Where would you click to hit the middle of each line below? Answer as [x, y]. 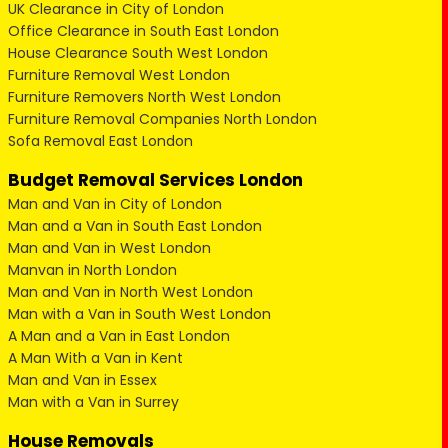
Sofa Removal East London [100, 141]
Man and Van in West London [109, 248]
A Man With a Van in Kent [95, 358]
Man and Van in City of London [114, 204]
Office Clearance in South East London [143, 31]
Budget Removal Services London [155, 180]
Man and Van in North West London [130, 292]
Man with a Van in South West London [139, 314]
